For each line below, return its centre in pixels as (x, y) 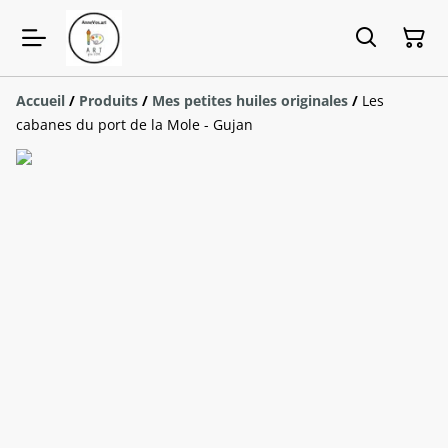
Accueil (40, 100)
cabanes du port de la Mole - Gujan (134, 124)
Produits (108, 100)
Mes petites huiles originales (250, 100)
